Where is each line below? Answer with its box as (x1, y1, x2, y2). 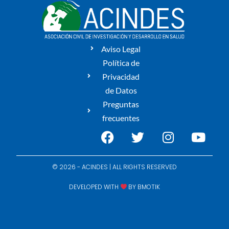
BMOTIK (138, 182, 161, 191)
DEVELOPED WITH (68, 182, 120, 191)
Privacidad (102, 71, 140, 81)
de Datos (105, 85, 137, 95)
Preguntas (103, 99, 140, 109)
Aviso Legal (101, 43, 141, 54)
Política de (102, 57, 140, 67)
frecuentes (102, 112, 140, 123)
